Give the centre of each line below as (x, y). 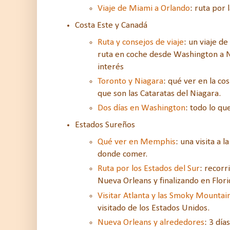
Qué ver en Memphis (137, 142)
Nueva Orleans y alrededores (151, 223)
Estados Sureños (105, 125)
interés (112, 67)
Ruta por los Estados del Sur (149, 169)
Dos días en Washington (141, 108)
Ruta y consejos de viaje (141, 42)
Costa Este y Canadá (111, 25)
